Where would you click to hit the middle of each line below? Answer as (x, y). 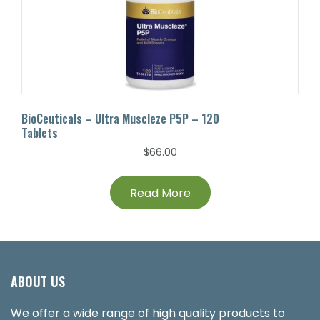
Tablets (40, 133)
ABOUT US (38, 281)
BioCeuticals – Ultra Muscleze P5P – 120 (120, 119)
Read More (160, 193)
